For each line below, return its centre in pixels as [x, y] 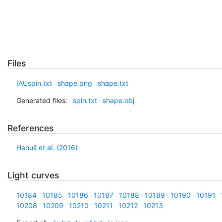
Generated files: [42, 100]
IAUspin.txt [34, 83]
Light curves [33, 175]
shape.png [75, 83]
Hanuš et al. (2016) [47, 148]
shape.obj [118, 100]
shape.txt [113, 83]
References [30, 128]
